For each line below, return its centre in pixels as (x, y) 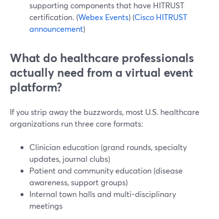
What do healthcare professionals (102, 58)
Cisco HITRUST (161, 17)
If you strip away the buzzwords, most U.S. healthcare (105, 112)
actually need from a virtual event (101, 72)
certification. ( (54, 17)
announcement (56, 29)
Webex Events (103, 17)
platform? (36, 87)
